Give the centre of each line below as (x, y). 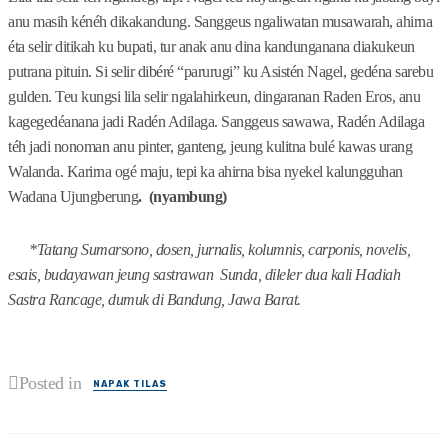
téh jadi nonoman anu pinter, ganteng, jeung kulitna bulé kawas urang (210, 147)
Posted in (49, 383)
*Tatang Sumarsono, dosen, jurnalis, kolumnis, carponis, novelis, (209, 250)
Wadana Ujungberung (73, 197)
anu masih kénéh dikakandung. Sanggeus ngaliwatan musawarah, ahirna (220, 22)
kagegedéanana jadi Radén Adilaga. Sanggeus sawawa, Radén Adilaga (216, 122)
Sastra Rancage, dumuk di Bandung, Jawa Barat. (154, 300)
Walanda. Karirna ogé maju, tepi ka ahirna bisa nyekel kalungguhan (205, 172)
